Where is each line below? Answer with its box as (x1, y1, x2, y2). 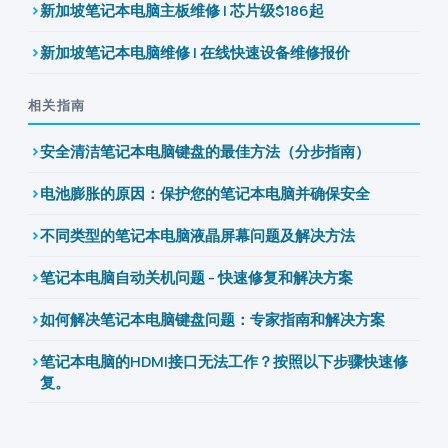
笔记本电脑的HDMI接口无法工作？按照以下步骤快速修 (40, 350, 408, 372)
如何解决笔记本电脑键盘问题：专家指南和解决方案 (40, 308, 385, 330)
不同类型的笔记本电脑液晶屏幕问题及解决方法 (40, 224, 355, 246)
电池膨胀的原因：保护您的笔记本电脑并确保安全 (40, 182, 370, 204)
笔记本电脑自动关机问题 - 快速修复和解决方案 (40, 266, 353, 288)
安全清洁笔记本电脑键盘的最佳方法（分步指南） (40, 140, 370, 162)
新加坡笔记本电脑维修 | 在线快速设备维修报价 (40, 41, 350, 63)
